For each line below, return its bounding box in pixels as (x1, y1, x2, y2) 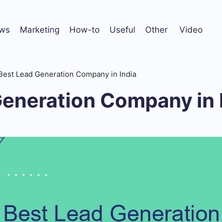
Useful (110, 24, 135, 35)
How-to (69, 24, 100, 35)
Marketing (20, 24, 59, 35)
